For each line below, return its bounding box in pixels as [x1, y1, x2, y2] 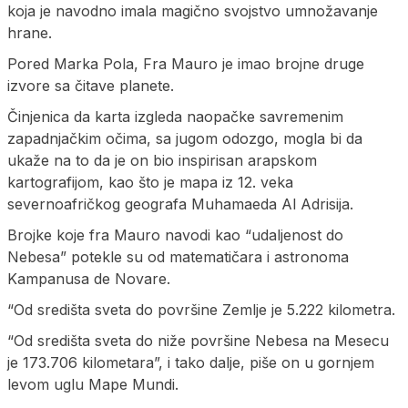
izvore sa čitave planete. [7, 76, 174, 95]
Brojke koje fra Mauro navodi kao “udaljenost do [7, 225, 343, 244]
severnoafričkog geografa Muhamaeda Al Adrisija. [7, 194, 353, 213]
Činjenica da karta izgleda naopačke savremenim [7, 107, 343, 126]
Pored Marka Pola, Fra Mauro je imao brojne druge [7, 54, 364, 73]
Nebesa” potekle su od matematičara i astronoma [7, 247, 349, 266]
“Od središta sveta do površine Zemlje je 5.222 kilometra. [7, 300, 395, 319]
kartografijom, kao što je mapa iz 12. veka [7, 172, 293, 191]
